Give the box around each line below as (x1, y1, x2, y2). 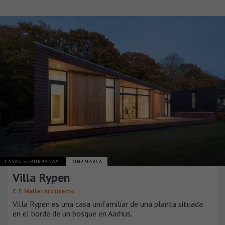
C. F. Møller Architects (13, 187, 74, 195)
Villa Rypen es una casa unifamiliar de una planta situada (13, 198, 203, 209)
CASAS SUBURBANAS (5, 158, 61, 165)
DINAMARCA (71, 158, 102, 165)
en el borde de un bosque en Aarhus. (13, 208, 132, 218)
